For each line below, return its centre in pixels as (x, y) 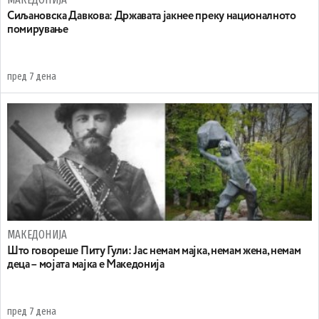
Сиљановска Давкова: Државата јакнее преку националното (152, 16)
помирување (38, 30)
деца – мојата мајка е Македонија (86, 265)
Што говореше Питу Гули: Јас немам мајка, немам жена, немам (154, 251)
